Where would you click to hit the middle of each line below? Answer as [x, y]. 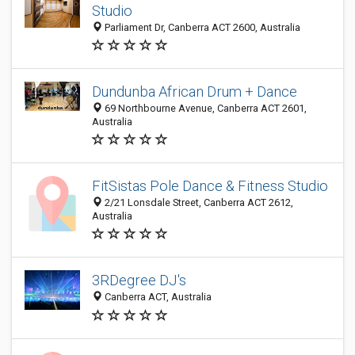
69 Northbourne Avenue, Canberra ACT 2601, [204, 108]
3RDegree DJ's [139, 281]
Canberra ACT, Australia [157, 297]
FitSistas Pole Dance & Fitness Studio [210, 186]
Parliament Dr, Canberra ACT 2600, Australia [201, 27]
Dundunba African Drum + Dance [195, 92]
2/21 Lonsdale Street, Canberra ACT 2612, [198, 202]
